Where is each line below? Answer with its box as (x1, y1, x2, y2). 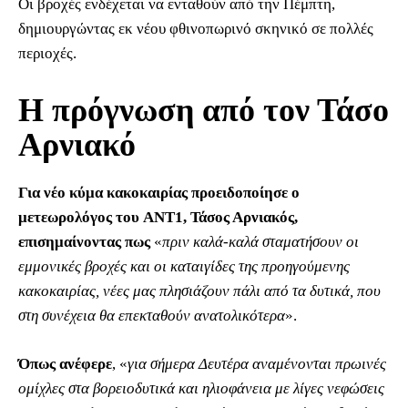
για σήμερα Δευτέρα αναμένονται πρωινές (127, 355, 386, 373)
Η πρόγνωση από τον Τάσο (18, 92, 389, 129)
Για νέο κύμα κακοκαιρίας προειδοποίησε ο (18, 184, 300, 202)
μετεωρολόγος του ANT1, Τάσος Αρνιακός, (18, 209, 298, 227)
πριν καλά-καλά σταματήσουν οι (162, 233, 359, 251)
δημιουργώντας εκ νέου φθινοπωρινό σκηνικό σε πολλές (18, 20, 373, 38)
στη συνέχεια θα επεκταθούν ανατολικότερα (18, 307, 285, 325)
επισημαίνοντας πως (18, 233, 150, 251)
